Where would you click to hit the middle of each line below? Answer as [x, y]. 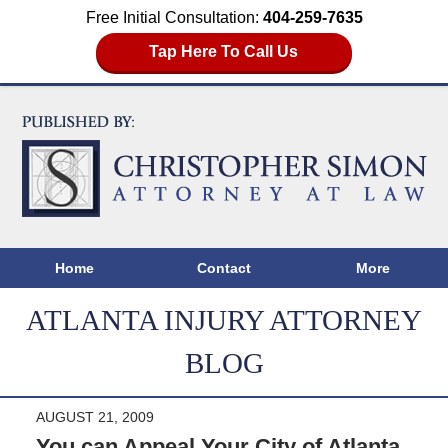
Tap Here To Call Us [224, 51]
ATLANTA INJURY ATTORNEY [224, 320]
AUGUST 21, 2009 [94, 417]
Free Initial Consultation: [174, 17]
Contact [223, 268]
